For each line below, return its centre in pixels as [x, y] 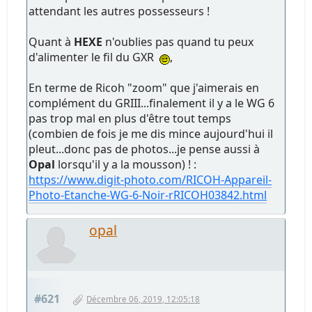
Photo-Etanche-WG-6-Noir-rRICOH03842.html [148, 195]
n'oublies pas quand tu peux [178, 42]
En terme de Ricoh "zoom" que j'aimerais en [144, 88]
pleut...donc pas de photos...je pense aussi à [145, 149]
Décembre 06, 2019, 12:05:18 [143, 299]
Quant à [52, 42]
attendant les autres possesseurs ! [119, 11]
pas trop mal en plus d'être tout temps [130, 118]
